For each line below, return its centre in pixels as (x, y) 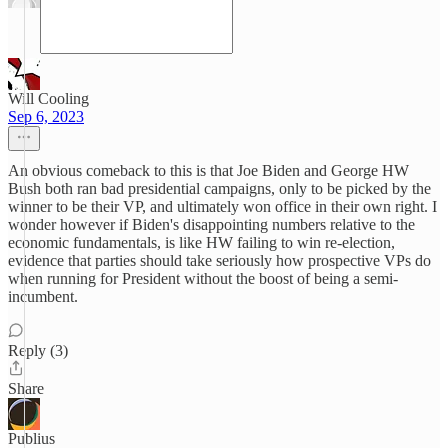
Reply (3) (38, 350)
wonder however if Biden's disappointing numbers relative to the (211, 224)
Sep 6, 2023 (46, 116)
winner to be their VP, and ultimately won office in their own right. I (222, 206)
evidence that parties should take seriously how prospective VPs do (219, 260)
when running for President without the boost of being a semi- (203, 278)
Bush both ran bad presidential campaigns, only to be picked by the (219, 188)
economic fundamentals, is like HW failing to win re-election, (201, 242)
